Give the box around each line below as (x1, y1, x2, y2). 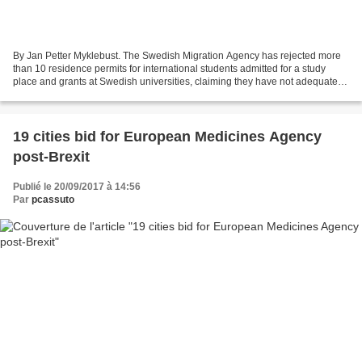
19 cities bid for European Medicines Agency (13, 128, 322, 145)
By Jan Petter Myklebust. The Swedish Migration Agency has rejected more (13, 49, 341, 61)
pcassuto (32, 193, 74, 205)
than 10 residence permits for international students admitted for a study (13, 62, 326, 74)
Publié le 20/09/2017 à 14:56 (13, 180, 141, 192)
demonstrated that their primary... (13, 88, 156, 100)
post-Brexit (13, 148, 90, 165)
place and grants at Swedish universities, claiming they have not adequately (13, 75, 345, 87)
